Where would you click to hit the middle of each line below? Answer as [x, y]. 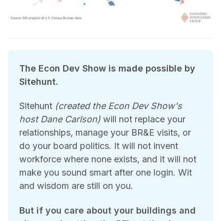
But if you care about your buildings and [107, 210]
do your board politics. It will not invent [98, 146]
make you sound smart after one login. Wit [105, 173]
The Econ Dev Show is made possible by [107, 68]
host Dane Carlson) [60, 119]
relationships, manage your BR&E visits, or [105, 133]
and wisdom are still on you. [76, 186]
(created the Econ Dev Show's [118, 106]
